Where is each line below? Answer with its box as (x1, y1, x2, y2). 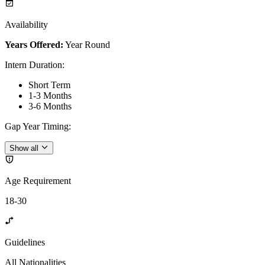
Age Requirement (5, 176, 71, 186)
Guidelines (5, 237, 45, 248)
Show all (9, 144, 38, 153)
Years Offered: (5, 39, 63, 50)
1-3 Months (28, 90, 72, 101)
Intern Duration (5, 59, 62, 70)
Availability (5, 19, 48, 30)
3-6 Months (28, 101, 72, 111)
